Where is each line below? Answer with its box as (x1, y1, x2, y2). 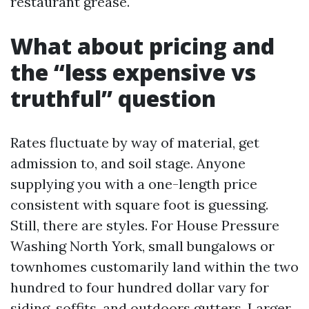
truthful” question (10, 83, 216, 113)
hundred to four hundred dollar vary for (10, 279, 269, 296)
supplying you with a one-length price (10, 175, 257, 192)
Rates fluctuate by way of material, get (10, 134, 259, 151)
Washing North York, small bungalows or (10, 237, 275, 255)
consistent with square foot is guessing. (10, 196, 268, 213)
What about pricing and (10, 31, 275, 61)
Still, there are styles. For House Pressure (10, 217, 279, 234)
